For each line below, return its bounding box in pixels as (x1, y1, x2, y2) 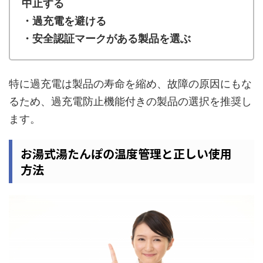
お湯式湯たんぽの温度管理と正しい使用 (21, 144, 232, 162)
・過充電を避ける (22, 14, 106, 27)
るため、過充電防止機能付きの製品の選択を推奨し (9, 95, 252, 107)
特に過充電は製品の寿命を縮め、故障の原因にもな (9, 77, 252, 90)
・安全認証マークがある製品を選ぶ (22, 32, 191, 45)
